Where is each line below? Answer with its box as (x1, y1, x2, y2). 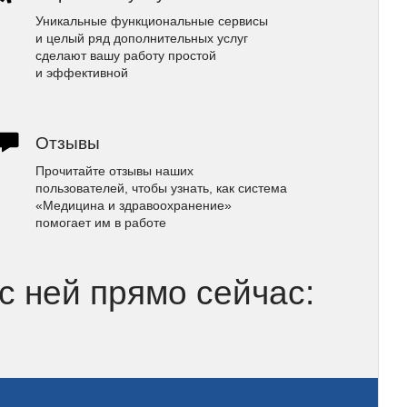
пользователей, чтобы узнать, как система (35, 181, 287, 195)
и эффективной (35, 65, 128, 80)
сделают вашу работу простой (35, 48, 216, 63)
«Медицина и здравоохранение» (35, 198, 232, 213)
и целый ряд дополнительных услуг (35, 31, 248, 45)
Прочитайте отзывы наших (35, 164, 194, 178)
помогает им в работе (35, 215, 166, 230)
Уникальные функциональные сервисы (35, 14, 268, 28)
